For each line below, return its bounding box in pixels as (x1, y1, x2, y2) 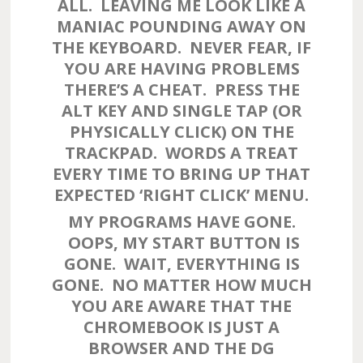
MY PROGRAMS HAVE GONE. (67, 211, 296, 233)
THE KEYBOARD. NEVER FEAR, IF (52, 36, 311, 58)
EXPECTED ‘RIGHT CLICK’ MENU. (54, 184, 309, 206)
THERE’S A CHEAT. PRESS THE (63, 79, 300, 100)
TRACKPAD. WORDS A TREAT (65, 142, 298, 164)
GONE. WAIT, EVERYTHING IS (63, 253, 300, 275)
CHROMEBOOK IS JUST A (83, 316, 280, 338)
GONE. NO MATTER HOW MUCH (51, 274, 312, 296)
